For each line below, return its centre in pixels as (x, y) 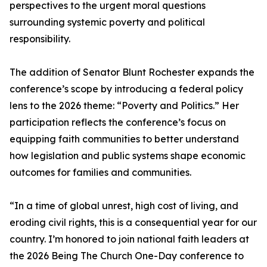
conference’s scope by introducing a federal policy (126, 89)
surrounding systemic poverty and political (107, 22)
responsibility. (40, 39)
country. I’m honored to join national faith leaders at (129, 239)
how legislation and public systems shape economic (128, 156)
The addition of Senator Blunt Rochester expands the (132, 72)
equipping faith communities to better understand (124, 139)
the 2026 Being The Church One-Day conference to (127, 256)
